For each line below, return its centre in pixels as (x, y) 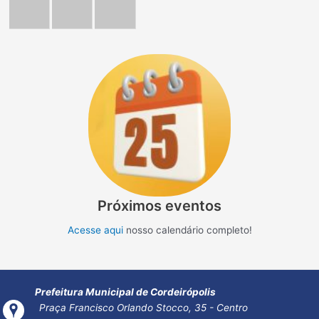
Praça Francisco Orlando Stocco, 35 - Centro (143, 307)
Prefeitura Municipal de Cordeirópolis (126, 292)
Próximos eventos (159, 206)
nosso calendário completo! (187, 230)
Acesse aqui (95, 230)
